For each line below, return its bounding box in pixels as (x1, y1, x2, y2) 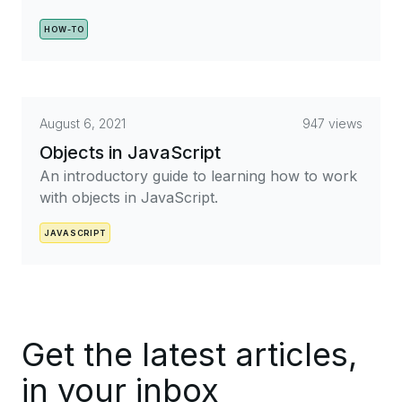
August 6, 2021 (39, 116, 126, 131)
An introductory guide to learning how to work (39, 167, 357, 185)
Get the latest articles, (22, 335, 357, 374)
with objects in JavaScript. (39, 188, 218, 206)
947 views (302, 116, 363, 131)
